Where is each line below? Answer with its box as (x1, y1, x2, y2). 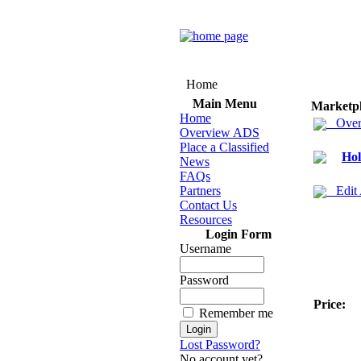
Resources (180, 213, 232, 226)
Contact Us (180, 198, 237, 212)
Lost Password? (180, 338, 260, 351)
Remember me (199, 306, 273, 320)
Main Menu (192, 97, 257, 110)
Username (180, 242, 231, 255)
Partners (180, 184, 221, 197)
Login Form (205, 227, 272, 241)
